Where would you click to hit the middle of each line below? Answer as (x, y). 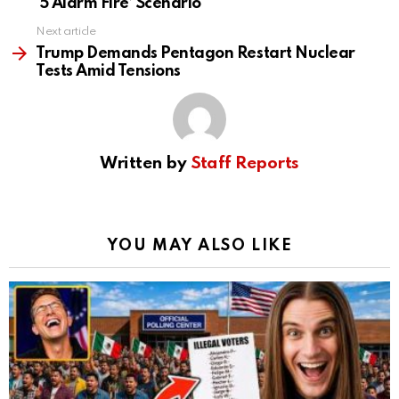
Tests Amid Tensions (108, 72)
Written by (145, 164)
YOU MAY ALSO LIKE (199, 246)
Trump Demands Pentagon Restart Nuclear (195, 54)
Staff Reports (244, 164)
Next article (66, 32)
